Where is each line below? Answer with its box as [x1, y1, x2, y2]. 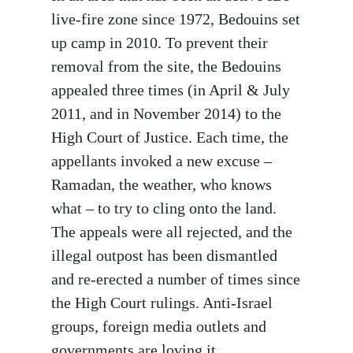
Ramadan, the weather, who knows [51, 176, 272, 193]
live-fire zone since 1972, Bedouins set [51, 10, 300, 28]
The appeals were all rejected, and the [51, 223, 292, 240]
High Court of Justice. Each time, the [51, 128, 288, 146]
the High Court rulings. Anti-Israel [51, 294, 273, 311]
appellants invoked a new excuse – [51, 152, 272, 169]
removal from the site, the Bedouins [51, 58, 281, 75]
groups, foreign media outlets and [51, 318, 266, 335]
